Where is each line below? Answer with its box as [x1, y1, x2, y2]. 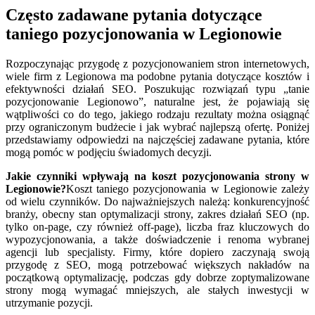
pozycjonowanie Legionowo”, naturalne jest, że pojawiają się [6, 95, 309, 108]
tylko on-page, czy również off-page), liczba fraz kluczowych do [6, 220, 309, 233]
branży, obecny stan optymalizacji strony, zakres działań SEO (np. [6, 207, 309, 220]
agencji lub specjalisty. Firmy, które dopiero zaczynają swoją [6, 245, 309, 258]
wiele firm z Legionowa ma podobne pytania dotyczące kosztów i [6, 70, 309, 82]
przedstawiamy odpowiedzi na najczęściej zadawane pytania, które [6, 133, 309, 146]
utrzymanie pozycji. [6, 296, 93, 309]
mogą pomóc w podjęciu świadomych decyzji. [6, 146, 212, 158]
